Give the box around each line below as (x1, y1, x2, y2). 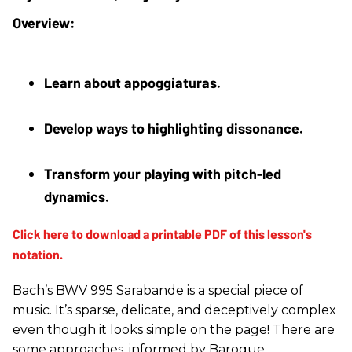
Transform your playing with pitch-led (44, 165, 284, 183)
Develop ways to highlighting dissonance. (44, 119, 303, 137)
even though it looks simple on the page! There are (13, 322, 335, 338)
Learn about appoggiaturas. (44, 74, 221, 92)
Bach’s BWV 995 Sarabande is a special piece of (13, 283, 303, 299)
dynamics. (44, 188, 109, 206)
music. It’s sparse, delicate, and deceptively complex (13, 302, 336, 318)
